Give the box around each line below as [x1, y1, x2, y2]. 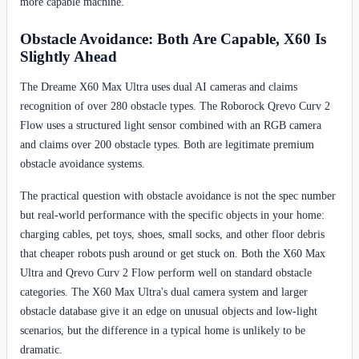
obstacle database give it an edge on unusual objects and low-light [20, 305, 317, 318]
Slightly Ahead [20, 48, 117, 66]
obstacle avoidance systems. [20, 157, 145, 171]
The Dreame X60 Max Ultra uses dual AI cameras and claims [20, 80, 297, 94]
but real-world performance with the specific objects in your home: [20, 208, 325, 222]
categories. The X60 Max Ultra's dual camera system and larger [20, 285, 308, 299]
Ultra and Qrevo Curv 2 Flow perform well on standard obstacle [20, 266, 312, 280]
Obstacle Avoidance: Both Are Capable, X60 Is [20, 30, 326, 48]
